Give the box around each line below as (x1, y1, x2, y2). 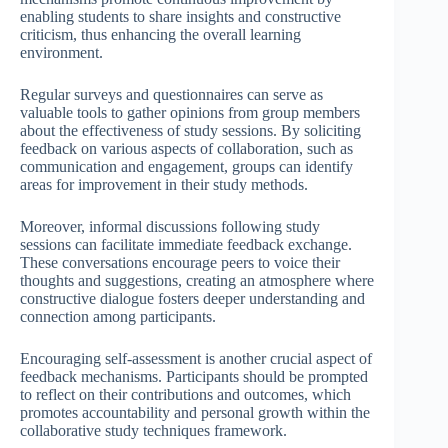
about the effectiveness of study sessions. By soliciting (20, 121, 361, 139)
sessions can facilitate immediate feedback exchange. (20, 235, 352, 253)
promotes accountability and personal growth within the (20, 403, 370, 421)
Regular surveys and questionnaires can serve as (20, 85, 323, 103)
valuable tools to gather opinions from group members (20, 103, 360, 121)
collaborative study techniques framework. (20, 421, 287, 439)
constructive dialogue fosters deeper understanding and (20, 289, 365, 307)
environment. (20, 43, 103, 61)
